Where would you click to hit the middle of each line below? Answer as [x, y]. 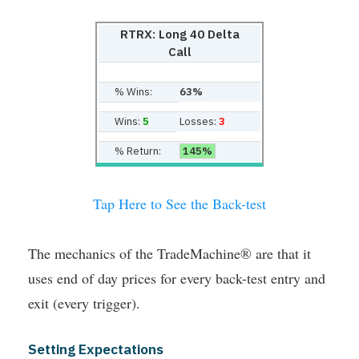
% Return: [138, 151]
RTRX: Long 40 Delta [179, 34]
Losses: [199, 122]
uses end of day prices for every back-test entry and [177, 278]
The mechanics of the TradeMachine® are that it [169, 254]
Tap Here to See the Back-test [179, 204]
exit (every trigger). [84, 303]
